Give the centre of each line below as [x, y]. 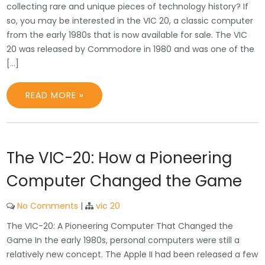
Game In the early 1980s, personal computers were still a [123, 240]
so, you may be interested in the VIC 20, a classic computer [130, 21]
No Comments [48, 206]
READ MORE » [55, 95]
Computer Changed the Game [125, 181]
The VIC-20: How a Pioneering [119, 158]
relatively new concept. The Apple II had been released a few [132, 254]
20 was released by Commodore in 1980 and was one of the [131, 49]
